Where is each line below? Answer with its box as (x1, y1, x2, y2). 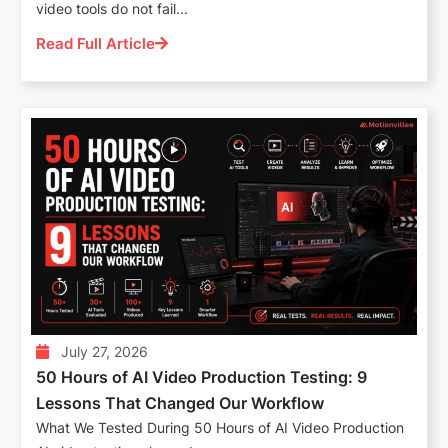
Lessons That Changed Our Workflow (36, 392, 324, 413)
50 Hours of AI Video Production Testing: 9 (36, 366, 367, 387)
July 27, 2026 (61, 342, 148, 360)
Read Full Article (36, 33, 155, 53)
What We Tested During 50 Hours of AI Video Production (36, 418, 404, 436)
